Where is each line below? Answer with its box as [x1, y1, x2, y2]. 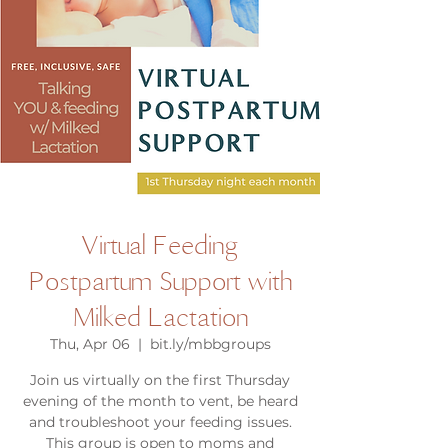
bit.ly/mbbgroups [149, 335, 271, 353]
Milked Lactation [72, 299, 248, 334]
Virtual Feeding [81, 227, 239, 262]
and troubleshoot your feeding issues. [28, 413, 292, 431]
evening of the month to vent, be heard [22, 392, 298, 410]
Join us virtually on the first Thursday [30, 371, 290, 389]
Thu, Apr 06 [49, 335, 130, 353]
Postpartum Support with [28, 263, 292, 298]
